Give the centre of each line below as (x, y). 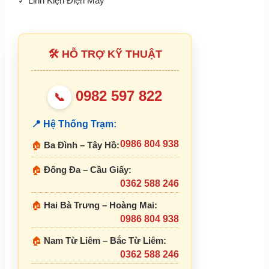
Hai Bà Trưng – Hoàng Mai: (100, 205)
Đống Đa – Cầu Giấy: (87, 170)
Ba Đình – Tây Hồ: (81, 145)
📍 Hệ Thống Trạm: (74, 124)
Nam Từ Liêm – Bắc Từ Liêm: (105, 241)
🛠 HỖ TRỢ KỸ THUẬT (105, 54)
